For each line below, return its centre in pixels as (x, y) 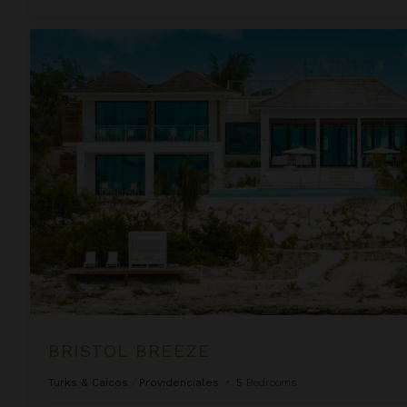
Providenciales (179, 382)
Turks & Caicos (88, 382)
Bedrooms (271, 382)
